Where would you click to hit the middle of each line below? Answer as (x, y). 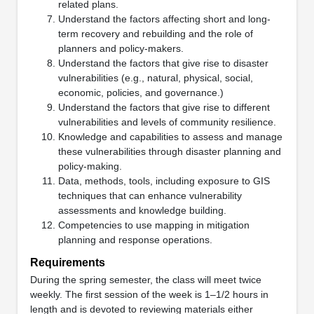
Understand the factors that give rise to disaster (163, 63)
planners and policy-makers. (121, 48)
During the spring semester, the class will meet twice (145, 279)
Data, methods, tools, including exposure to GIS (164, 180)
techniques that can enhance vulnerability (150, 195)
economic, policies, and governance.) (141, 92)
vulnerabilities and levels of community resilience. (167, 122)
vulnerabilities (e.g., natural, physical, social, (155, 77)
